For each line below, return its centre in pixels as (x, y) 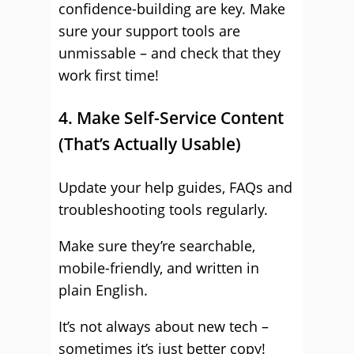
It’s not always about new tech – (164, 326)
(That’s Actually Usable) (150, 144)
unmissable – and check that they (169, 53)
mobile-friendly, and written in (159, 268)
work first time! (109, 75)
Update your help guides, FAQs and (175, 187)
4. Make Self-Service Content (171, 118)
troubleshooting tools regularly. (163, 209)
